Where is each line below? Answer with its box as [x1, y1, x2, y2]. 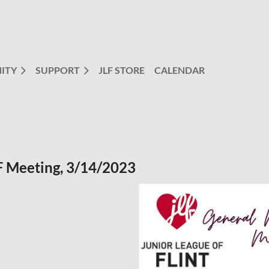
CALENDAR [154, 64, 205, 76]
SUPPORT [35, 64, 80, 76]
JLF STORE [98, 64, 145, 76]
